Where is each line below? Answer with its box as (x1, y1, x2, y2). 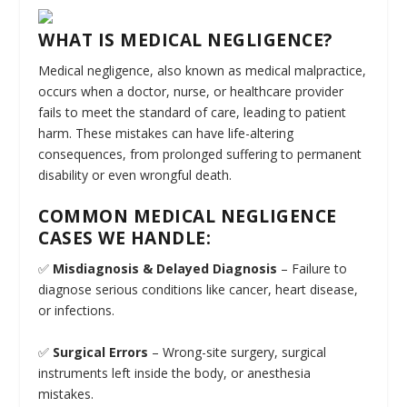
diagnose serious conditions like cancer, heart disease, (38, 281, 359, 299)
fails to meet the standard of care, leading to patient (38, 104, 347, 121)
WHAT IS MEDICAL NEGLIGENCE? (38, 28, 333, 52)
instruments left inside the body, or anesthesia (38, 363, 312, 382)
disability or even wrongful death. (38, 166, 233, 184)
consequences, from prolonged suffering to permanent (38, 145, 362, 163)
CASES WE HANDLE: (38, 226, 212, 251)
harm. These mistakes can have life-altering (38, 124, 294, 142)
